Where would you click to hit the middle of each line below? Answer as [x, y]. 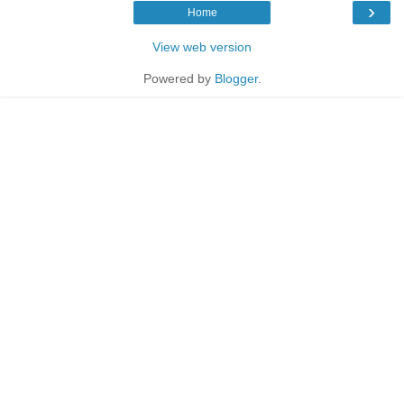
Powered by [179, 78]
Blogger [236, 78]
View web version [202, 46]
